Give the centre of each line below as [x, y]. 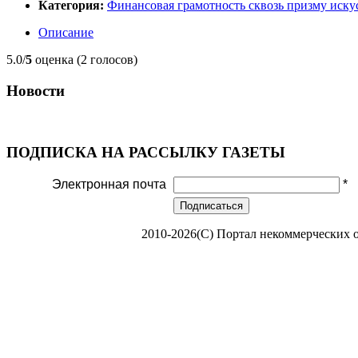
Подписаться [211, 205]
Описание [66, 33]
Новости [36, 90]
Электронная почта [109, 184]
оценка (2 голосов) [85, 60]
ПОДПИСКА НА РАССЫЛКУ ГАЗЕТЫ [146, 153]
